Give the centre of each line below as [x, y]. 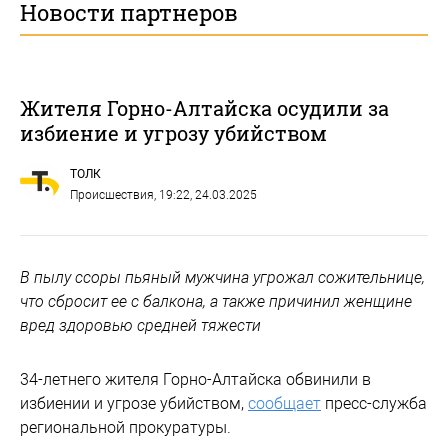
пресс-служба [374, 403]
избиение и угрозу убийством [173, 132]
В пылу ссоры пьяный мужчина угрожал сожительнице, [222, 277]
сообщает [284, 403]
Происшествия [112, 194]
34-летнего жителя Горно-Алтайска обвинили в [195, 379]
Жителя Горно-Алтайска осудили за [204, 107]
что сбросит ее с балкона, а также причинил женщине [216, 301]
